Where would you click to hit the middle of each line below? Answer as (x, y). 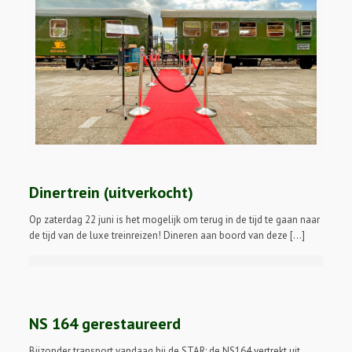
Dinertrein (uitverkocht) (112, 193)
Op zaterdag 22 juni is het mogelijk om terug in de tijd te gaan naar (175, 220)
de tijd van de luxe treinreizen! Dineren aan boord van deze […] (167, 236)
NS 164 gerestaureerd (105, 324)
